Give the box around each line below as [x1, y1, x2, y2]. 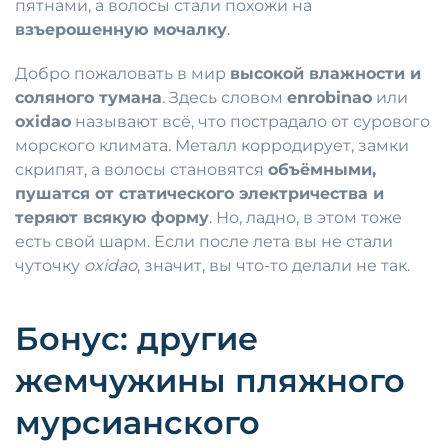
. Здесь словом [162, 88, 287, 108]
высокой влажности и [230, 64, 421, 84]
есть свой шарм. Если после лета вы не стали [15, 232, 393, 252]
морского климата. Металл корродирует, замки [15, 136, 409, 156]
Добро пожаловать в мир [15, 64, 230, 84]
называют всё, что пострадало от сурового [71, 112, 430, 132]
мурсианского [15, 403, 260, 443]
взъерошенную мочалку [15, 20, 227, 40]
